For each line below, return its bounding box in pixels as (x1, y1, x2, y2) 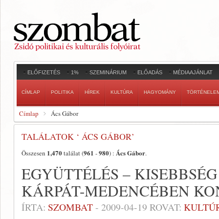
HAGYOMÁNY (144, 89, 176, 95)
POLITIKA (51, 89, 74, 95)
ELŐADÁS (137, 69, 162, 75)
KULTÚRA (110, 89, 133, 95)
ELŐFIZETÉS (27, 69, 60, 75)
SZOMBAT (48, 200, 93, 214)
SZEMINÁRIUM (89, 69, 127, 75)
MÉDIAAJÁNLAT (173, 69, 213, 75)
